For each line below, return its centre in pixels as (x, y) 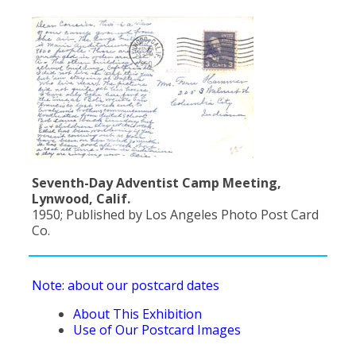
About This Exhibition (137, 314)
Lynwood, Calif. (81, 198)
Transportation (191, 139)
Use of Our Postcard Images (157, 330)
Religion (191, 44)
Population (191, 12)
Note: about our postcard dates (126, 286)
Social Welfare (191, 76)
